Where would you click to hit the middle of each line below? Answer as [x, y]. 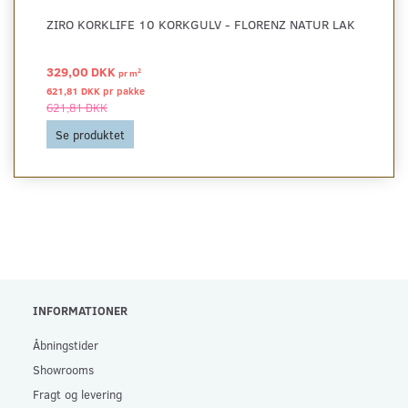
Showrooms [63, 369]
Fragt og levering [77, 393]
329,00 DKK [82, 71]
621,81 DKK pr [82, 90]
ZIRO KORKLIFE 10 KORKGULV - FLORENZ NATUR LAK [201, 24]
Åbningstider [66, 344]
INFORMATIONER [80, 310]
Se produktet [90, 134]
